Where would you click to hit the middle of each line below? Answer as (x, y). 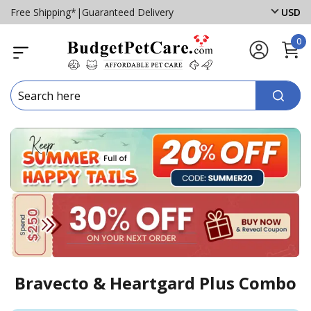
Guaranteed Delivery (128, 12)
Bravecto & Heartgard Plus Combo (155, 283)
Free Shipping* (43, 12)
